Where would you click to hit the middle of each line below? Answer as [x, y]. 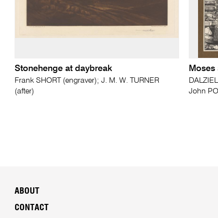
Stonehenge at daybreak [63, 68]
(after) [24, 91]
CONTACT [31, 208]
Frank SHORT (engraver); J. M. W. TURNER [87, 81]
